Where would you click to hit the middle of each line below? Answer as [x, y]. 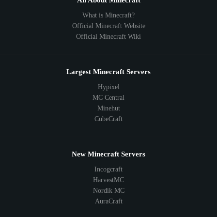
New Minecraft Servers [108, 154]
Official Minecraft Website [108, 26]
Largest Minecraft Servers [108, 72]
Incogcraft [108, 170]
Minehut [108, 108]
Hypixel [108, 87]
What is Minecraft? [108, 15]
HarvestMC [108, 180]
